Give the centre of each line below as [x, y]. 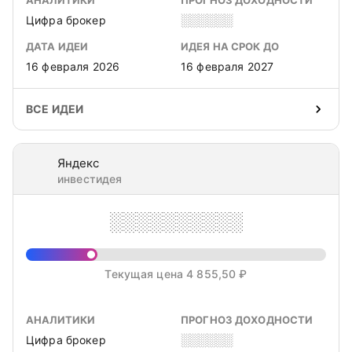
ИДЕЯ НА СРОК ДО [230, 46]
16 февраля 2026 [73, 66]
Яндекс [78, 163]
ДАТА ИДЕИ [57, 46]
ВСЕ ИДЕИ [55, 109]
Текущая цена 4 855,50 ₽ [176, 274]
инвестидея [90, 179]
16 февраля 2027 [227, 66]
